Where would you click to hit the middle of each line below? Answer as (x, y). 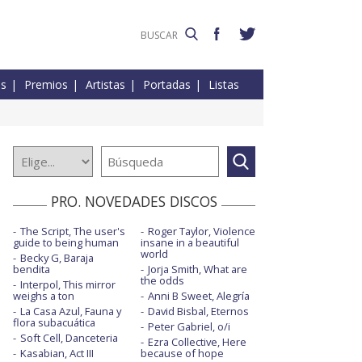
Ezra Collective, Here (197, 342)
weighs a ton (44, 296)
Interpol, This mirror (68, 285)
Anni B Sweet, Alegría (198, 296)
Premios (46, 85)
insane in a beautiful (189, 243)
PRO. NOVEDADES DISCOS (134, 202)
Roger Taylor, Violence (201, 232)
